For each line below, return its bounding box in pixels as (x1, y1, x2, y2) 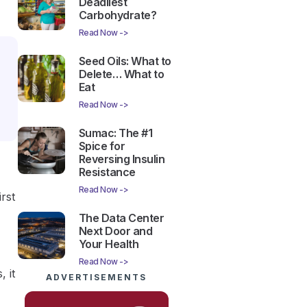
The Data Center (78, 210, 164, 225)
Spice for (78, 138, 125, 153)
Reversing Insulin (78, 151, 165, 166)
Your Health (78, 236, 139, 251)
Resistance (78, 164, 136, 179)
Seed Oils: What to (78, 53, 171, 68)
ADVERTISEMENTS (46, 271, 147, 282)
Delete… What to (78, 66, 164, 81)
